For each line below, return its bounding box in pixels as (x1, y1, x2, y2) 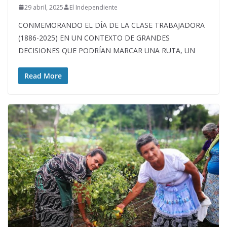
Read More (24, 70, 62, 81)
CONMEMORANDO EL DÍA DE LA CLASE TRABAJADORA (18, 20, 205, 30)
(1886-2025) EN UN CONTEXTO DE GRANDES (18, 32, 170, 43)
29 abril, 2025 (24, 3, 63, 12)
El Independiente (69, 3, 118, 12)
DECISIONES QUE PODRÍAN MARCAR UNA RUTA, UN (18, 45, 195, 55)
